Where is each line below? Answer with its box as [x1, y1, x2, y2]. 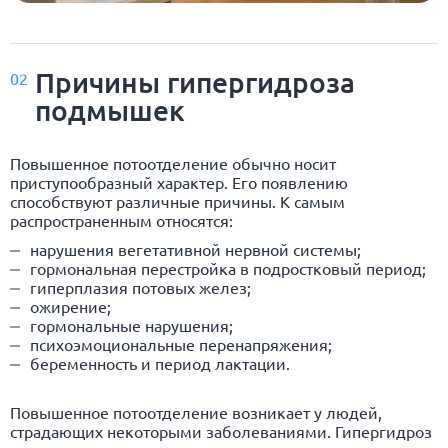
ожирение [30, 295, 107, 316]
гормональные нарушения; [30, 314, 233, 335]
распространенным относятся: [10, 209, 233, 230]
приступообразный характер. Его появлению [10, 171, 348, 192]
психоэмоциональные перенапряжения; [30, 333, 332, 354]
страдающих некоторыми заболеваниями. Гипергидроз [10, 420, 432, 441]
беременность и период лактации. [30, 352, 290, 373]
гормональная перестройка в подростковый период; [30, 257, 426, 278]
